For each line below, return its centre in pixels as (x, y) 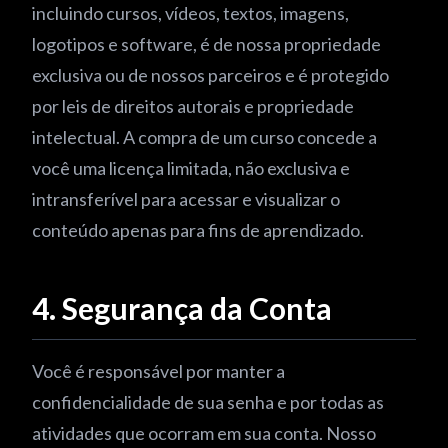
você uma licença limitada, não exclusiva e (191, 168)
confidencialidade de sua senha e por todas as (208, 402)
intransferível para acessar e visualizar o (186, 199)
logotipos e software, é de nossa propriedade (206, 44)
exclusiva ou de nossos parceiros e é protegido (210, 75)
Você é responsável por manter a (158, 371)
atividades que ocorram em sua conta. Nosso (204, 433)
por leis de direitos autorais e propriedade (193, 106)
